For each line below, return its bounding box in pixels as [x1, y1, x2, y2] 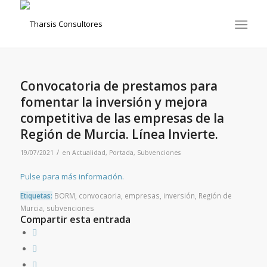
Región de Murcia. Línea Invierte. [20, 126, 218, 142]
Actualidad [72, 148, 105, 157]
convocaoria [78, 191, 121, 201]
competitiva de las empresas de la [20, 110, 224, 126]
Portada [108, 148, 133, 157]
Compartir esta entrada [20, 213, 131, 226]
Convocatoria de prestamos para [20, 77, 218, 94]
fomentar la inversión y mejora [20, 94, 207, 110]
